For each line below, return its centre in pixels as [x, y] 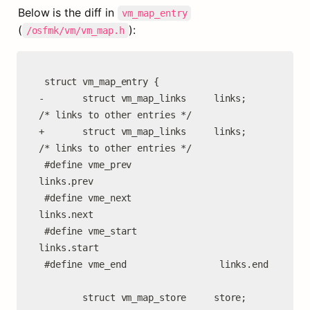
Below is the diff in [68, 12]
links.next [66, 215]
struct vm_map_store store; [61, 298]
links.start [69, 248]
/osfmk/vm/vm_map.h [75, 30]
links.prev [66, 181]
